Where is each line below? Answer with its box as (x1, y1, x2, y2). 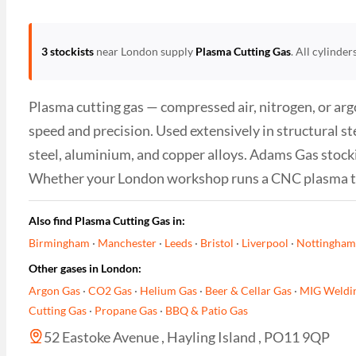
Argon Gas (28, 283, 80, 297)
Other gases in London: (28, 261, 141, 276)
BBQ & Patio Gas (164, 303, 248, 317)
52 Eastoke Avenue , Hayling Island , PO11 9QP (43, 327, 330, 346)
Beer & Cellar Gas (204, 283, 292, 297)
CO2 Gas (87, 283, 132, 297)
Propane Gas (94, 303, 157, 317)
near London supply (94, 44, 196, 59)
